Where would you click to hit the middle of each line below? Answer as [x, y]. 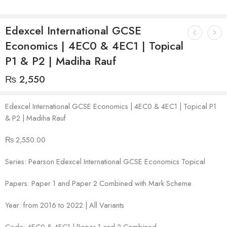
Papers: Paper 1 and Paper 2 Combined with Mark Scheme [98, 183]
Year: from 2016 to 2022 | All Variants [65, 205]
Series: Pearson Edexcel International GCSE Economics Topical [105, 161]
